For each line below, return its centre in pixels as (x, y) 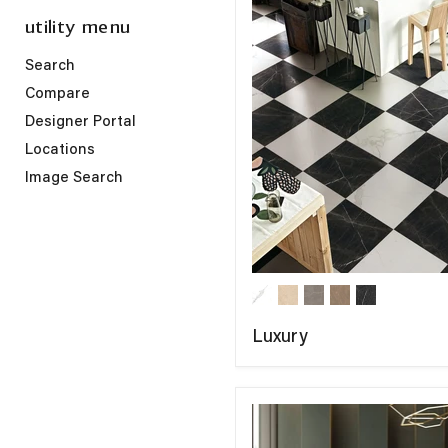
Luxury (280, 337)
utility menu (78, 27)
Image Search (74, 179)
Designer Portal (80, 123)
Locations (60, 151)
